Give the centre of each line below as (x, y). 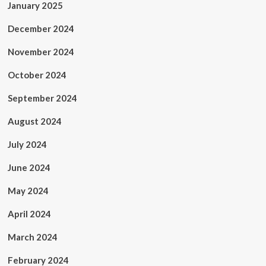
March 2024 (32, 237)
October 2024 (37, 75)
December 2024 (41, 28)
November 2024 (41, 52)
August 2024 (34, 121)
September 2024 (42, 98)
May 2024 (28, 191)
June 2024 (29, 167)
